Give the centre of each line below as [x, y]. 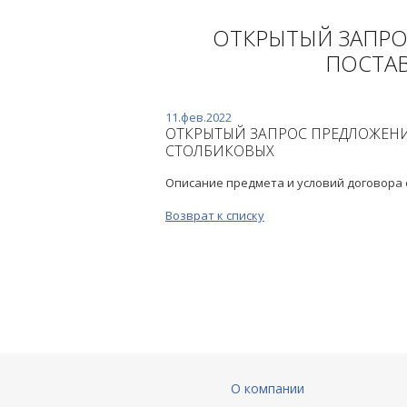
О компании [267, 388]
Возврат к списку [215, 215]
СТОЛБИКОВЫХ [220, 151]
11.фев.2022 [199, 117]
